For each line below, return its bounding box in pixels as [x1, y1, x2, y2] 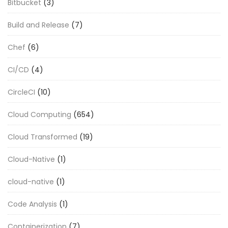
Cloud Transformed [8, 131, 77, 142]
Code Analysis [8, 198, 57, 209]
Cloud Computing [8, 109, 71, 120]
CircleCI [8, 87, 35, 97]
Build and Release [8, 19, 69, 30]
